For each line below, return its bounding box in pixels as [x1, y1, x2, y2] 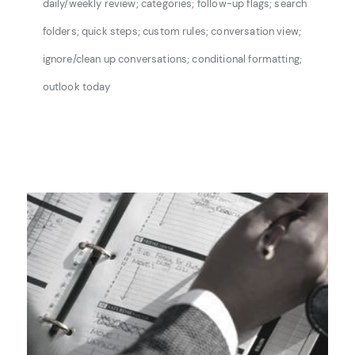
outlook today [42, 80, 111, 94]
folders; [42, 25, 82, 38]
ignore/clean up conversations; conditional [42, 52, 246, 66]
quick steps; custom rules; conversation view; [82, 25, 302, 38]
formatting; [248, 52, 303, 66]
